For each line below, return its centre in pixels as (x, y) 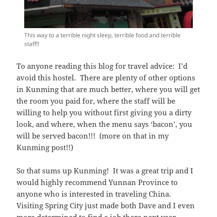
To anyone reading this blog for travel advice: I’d (102, 66)
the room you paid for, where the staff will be (96, 101)
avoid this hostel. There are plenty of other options (106, 78)
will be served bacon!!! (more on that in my (93, 136)
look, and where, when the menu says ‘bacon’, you (105, 124)
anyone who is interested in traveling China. (95, 194)
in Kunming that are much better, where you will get (108, 89)
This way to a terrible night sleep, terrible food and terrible (102, 35)
